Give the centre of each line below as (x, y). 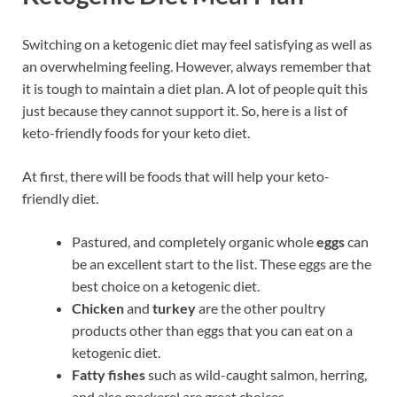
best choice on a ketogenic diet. (166, 286)
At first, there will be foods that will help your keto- (176, 176)
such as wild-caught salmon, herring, (257, 375)
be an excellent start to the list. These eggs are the (222, 264)
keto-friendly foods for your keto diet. (136, 133)
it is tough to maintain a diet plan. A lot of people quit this (195, 89)
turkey (175, 308)
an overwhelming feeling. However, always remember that (197, 66)
